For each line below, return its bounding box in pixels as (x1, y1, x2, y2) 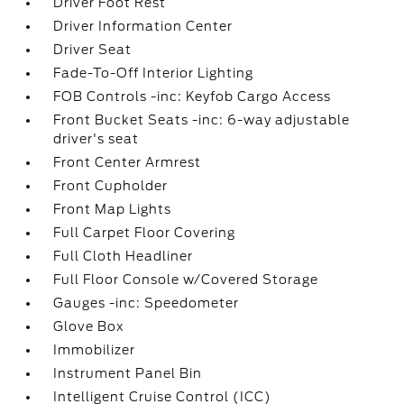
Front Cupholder (53, 179, 169, 193)
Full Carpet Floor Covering (53, 225, 236, 240)
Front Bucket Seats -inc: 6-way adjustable (53, 113, 351, 127)
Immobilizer (53, 343, 136, 357)
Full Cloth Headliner (53, 249, 194, 263)
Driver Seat (53, 42, 133, 57)
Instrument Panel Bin (53, 366, 203, 381)
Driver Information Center (53, 19, 234, 33)
